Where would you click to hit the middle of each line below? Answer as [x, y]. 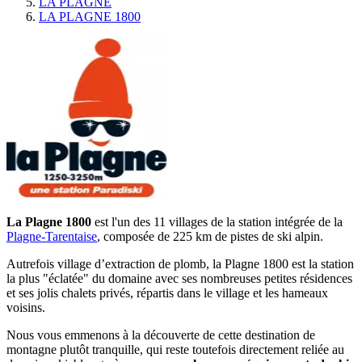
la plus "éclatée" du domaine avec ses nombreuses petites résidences [179, 278]
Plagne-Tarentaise [52, 236]
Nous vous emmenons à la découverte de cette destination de [161, 335]
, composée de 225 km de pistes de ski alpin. [210, 236]
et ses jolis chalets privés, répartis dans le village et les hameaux [167, 293]
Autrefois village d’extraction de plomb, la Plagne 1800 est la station [180, 263]
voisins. [26, 307]
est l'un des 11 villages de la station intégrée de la [217, 221]
